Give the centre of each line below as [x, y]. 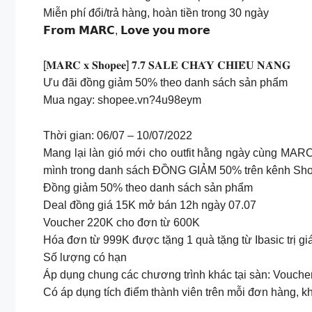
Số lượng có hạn [85, 257]
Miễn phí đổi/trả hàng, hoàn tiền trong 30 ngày [156, 13]
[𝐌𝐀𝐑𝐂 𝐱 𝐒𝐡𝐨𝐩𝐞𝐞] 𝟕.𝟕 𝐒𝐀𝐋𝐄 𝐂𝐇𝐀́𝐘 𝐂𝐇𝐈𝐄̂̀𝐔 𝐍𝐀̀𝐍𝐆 [167, 65]
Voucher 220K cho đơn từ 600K [122, 222]
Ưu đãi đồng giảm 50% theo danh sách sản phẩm [165, 83]
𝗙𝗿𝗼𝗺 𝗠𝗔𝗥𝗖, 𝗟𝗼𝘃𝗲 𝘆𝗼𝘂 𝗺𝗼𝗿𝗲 [127, 30]
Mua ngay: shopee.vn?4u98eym [122, 100]
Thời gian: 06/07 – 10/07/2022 [118, 135]
